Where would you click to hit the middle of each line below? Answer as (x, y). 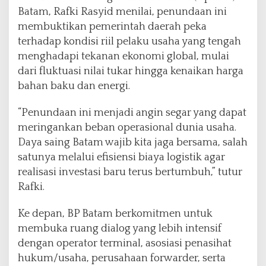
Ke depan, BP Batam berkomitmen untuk (115, 213)
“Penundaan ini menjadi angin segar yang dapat (132, 113)
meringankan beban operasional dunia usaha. (127, 127)
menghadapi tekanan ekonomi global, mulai (123, 56)
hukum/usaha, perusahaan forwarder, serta (122, 258)
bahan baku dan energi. (74, 86)
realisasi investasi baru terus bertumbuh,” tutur (130, 172)
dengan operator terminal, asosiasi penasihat (125, 243)
